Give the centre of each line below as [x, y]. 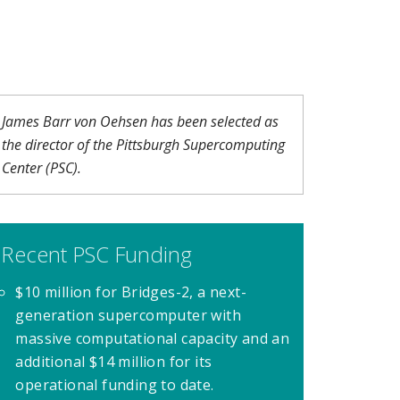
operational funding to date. [115, 384]
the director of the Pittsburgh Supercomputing [144, 145]
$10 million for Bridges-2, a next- [131, 292]
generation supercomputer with [129, 315]
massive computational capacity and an [153, 338]
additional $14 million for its [114, 361]
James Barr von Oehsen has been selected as [141, 122]
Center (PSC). [42, 168]
